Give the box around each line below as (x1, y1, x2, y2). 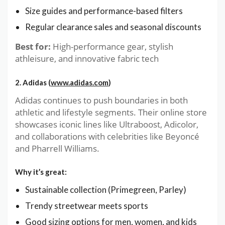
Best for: (15, 40, 51, 52)
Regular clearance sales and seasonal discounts (25, 21, 201, 32)
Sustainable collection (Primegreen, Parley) (25, 184, 186, 195)
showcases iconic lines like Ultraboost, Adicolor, (15, 118, 198, 130)
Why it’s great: (15, 167, 67, 177)
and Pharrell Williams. (15, 142, 99, 154)
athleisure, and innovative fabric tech (15, 52, 159, 64)
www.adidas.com (51, 77, 108, 87)
